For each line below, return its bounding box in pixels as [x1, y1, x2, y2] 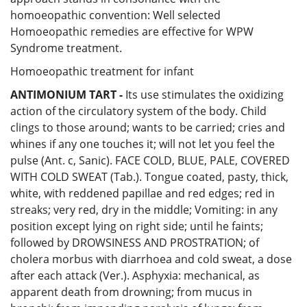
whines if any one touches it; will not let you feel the [10, 136, 275, 151]
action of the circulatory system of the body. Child [10, 103, 267, 119]
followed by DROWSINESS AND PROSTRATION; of [10, 234, 259, 250]
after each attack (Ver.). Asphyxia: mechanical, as [10, 267, 260, 283]
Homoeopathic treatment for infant [10, 63, 194, 79]
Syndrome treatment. [10, 40, 122, 56]
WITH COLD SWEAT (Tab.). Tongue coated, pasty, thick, [10, 169, 288, 184]
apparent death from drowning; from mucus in [10, 284, 252, 299]
